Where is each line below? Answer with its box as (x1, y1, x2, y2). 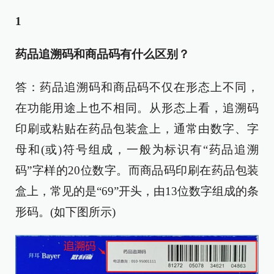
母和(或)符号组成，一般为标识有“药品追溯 (15, 143, 259, 156)
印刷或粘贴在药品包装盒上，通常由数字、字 (15, 122, 259, 135)
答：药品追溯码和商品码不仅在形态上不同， (15, 81, 259, 94)
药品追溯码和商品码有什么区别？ (15, 48, 190, 61)
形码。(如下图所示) (15, 206, 116, 218)
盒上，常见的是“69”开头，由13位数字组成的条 (15, 185, 259, 198)
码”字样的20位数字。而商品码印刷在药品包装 (15, 164, 259, 177)
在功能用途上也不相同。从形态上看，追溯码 (15, 102, 259, 114)
